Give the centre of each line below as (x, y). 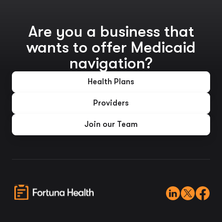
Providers (111, 103)
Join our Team (111, 125)
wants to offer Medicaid (111, 48)
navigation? (111, 63)
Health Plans (111, 82)
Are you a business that (111, 32)
